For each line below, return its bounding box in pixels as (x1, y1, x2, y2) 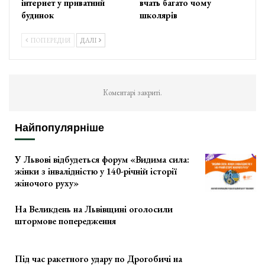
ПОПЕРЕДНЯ (29, 36, 70, 45)
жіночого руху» (15, 177, 79, 190)
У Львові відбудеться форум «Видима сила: (15, 153, 189, 166)
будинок (21, 9, 54, 21)
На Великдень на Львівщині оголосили (15, 203, 173, 216)
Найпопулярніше (15, 122, 104, 134)
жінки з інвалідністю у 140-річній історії (15, 165, 177, 178)
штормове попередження (15, 215, 116, 228)
